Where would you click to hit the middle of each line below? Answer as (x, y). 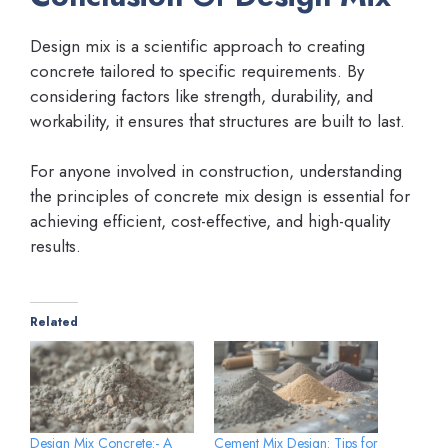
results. (55, 246)
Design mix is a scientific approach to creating (197, 45)
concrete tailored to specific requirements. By (197, 70)
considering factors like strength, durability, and (201, 95)
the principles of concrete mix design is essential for (220, 196)
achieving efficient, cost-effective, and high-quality (210, 221)
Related (54, 321)
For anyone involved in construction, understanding (216, 171)
